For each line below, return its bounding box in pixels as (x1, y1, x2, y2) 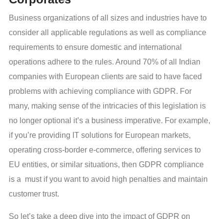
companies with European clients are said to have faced (9, 72, 202, 81)
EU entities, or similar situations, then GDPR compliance (9, 160, 204, 169)
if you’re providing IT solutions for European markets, (9, 131, 191, 139)
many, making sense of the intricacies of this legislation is (9, 101, 206, 110)
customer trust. (9, 189, 59, 198)
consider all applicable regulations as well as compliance (9, 28, 206, 37)
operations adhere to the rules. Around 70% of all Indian (9, 57, 200, 66)
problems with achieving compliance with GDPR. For (9, 87, 192, 95)
